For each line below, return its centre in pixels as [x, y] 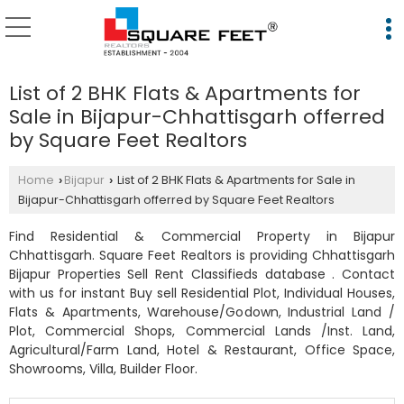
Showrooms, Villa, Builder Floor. [103, 369]
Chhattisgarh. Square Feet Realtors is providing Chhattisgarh [202, 255]
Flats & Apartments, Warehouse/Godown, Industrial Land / [202, 312]
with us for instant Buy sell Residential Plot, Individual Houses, [202, 293]
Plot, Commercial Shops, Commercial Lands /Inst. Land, [202, 331]
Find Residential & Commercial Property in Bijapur [202, 236]
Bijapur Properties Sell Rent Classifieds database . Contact [202, 274]
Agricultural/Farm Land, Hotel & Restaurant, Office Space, [202, 350]
